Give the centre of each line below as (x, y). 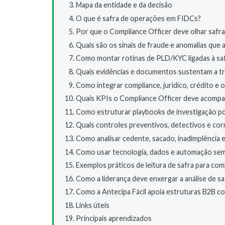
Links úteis (93, 205)
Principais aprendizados (114, 218)
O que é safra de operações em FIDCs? (138, 18)
